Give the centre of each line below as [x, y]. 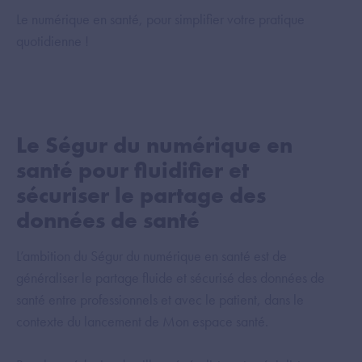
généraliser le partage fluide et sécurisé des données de [170, 278]
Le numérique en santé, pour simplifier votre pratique [160, 19]
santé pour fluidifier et [133, 170]
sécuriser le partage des [141, 195]
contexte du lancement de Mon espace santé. [142, 321]
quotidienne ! [53, 41]
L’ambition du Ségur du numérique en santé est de [152, 256]
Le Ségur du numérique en [154, 145]
